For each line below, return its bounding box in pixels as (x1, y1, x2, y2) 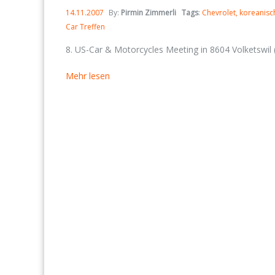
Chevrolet (202, 7, 236, 18)
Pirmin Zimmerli (121, 7, 176, 18)
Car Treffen (66, 21, 105, 32)
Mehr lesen (66, 70, 110, 82)
